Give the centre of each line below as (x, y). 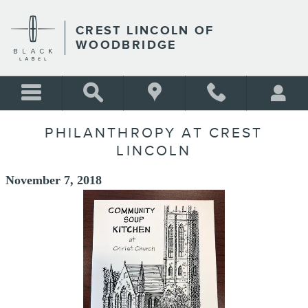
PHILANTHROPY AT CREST (154, 133)
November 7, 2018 (54, 180)
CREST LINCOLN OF (145, 31)
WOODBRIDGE (126, 45)
